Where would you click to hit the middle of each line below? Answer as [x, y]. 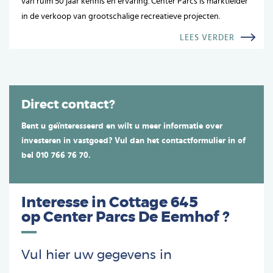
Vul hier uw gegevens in [97, 255]
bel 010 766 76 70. [56, 155]
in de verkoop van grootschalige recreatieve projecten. [121, 16]
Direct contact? [68, 105]
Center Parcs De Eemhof [131, 217]
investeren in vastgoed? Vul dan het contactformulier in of [133, 140]
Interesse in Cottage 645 [110, 203]
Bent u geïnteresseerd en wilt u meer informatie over [122, 126]
